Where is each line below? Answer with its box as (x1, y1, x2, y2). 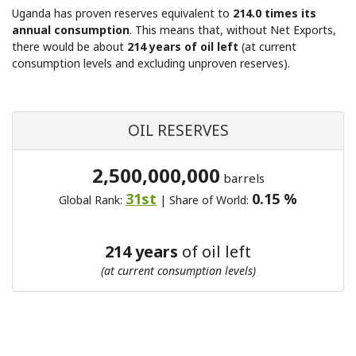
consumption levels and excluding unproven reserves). (12, 56, 290, 71)
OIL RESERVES (127, 120, 229, 141)
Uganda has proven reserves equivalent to (12, 6, 233, 21)
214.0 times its (233, 6, 316, 21)
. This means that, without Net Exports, (130, 22, 336, 37)
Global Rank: (59, 192, 126, 207)
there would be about (12, 39, 127, 54)
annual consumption (12, 22, 130, 37)
